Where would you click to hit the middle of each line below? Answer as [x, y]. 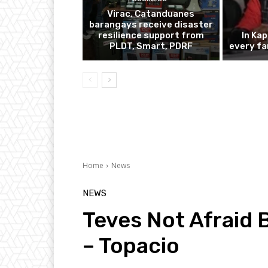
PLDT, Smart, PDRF [151, 46]
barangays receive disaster [151, 25]
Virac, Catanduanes [151, 14]
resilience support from [151, 36]
